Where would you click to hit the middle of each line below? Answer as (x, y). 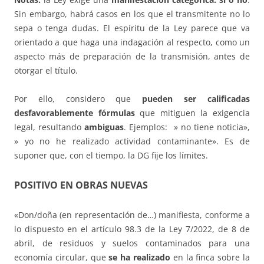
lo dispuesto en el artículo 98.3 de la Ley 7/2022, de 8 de (132, 229)
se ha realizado (140, 257)
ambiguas (104, 127)
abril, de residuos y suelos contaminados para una (132, 243)
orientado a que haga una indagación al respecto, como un (132, 42)
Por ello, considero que (78, 98)
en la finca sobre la (210, 257)
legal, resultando (49, 127)
